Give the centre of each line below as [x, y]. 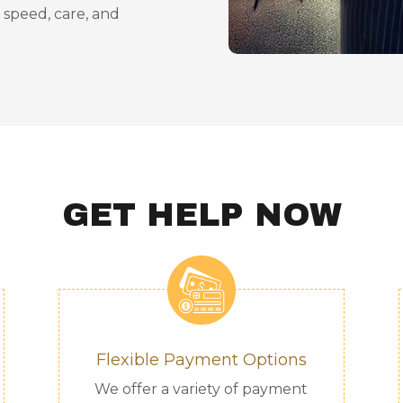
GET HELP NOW [201, 215]
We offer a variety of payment [201, 389]
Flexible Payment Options [201, 359]
